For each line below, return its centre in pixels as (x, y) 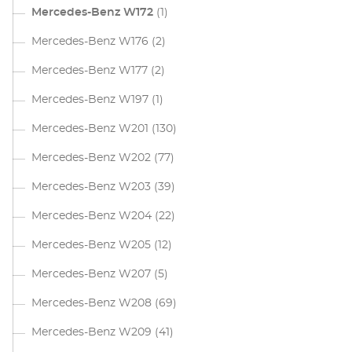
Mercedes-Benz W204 (92, 216)
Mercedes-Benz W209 (92, 332)
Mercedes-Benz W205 (91, 245)
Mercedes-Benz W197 (90, 100)
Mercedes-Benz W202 (91, 158)
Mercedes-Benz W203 (91, 187)
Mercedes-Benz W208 (92, 303)
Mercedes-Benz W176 (90, 42)
